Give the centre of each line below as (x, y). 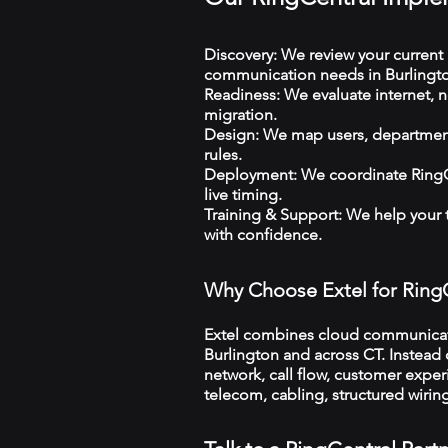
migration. (240, 114)
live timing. (243, 194)
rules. (223, 154)
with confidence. (263, 234)
